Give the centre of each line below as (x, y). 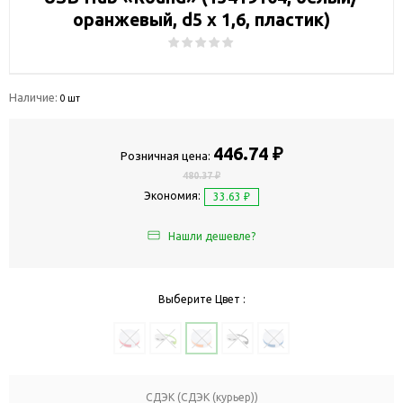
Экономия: (173, 196)
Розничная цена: (165, 155)
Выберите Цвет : (201, 300)
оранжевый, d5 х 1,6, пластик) (201, 19)
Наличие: (35, 97)
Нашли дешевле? (212, 237)
